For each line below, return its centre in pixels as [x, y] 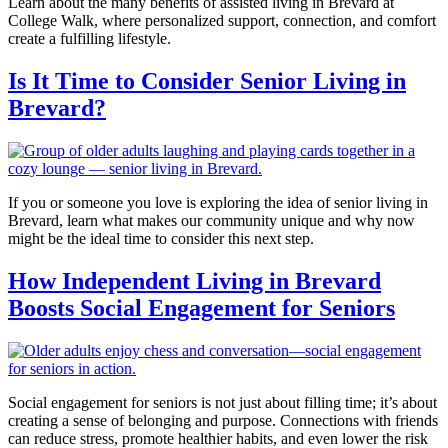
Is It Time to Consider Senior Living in [207, 81]
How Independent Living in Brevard [194, 280]
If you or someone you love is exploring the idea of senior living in [218, 202]
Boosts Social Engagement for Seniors [201, 307]
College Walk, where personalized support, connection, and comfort [222, 21]
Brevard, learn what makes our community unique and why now [211, 220]
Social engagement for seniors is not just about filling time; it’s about [222, 402]
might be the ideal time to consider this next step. [161, 238]
